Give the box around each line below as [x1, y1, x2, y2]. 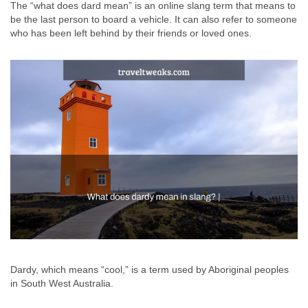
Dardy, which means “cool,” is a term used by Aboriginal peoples [10, 264, 289, 276]
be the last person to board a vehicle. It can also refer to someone [10, 14, 297, 25]
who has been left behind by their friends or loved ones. [10, 27, 252, 38]
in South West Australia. [10, 278, 113, 289]
